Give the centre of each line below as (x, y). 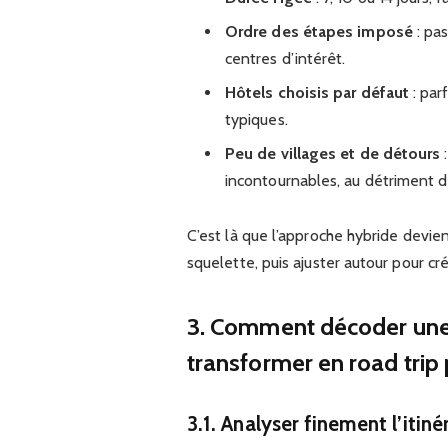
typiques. (256, 120)
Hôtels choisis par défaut (316, 93)
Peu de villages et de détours (332, 154)
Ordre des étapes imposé (318, 32)
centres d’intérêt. (285, 59)
